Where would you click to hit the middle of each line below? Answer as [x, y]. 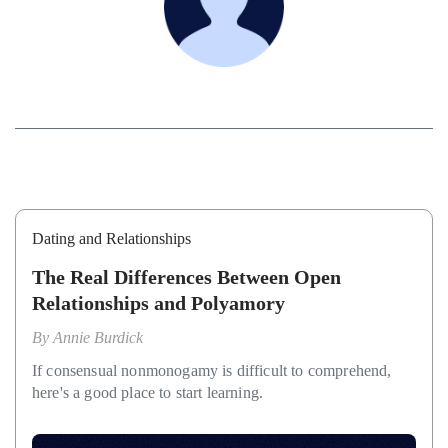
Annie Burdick [98, 337]
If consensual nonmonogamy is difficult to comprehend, [212, 370]
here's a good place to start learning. [148, 392]
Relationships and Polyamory [158, 303]
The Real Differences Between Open [186, 277]
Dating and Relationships [111, 238]
